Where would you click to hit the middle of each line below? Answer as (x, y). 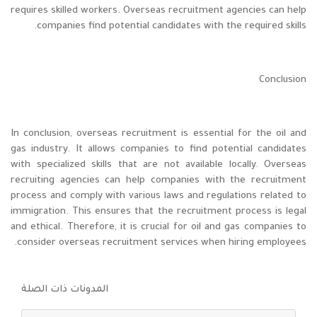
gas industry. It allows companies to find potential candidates (158, 150)
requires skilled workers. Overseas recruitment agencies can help (158, 11)
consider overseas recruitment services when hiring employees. (162, 243)
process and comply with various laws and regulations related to (158, 197)
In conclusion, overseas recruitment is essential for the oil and (158, 134)
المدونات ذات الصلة (65, 290)
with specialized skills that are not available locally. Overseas (158, 166)
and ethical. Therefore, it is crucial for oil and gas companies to (158, 228)
